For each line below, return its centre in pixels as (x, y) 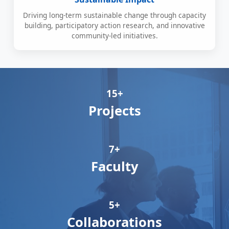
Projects (114, 111)
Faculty (114, 167)
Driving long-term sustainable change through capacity (114, 15)
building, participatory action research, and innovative (114, 26)
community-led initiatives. (114, 36)
